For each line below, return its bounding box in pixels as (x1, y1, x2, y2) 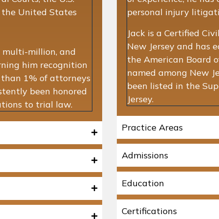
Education (122, 177, 164, 189)
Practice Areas (122, 121, 183, 133)
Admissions (122, 149, 168, 161)
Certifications (122, 205, 177, 217)
